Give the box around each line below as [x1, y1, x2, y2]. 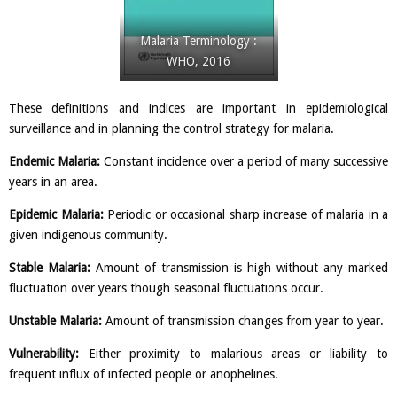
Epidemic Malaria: [9, 207, 104, 222]
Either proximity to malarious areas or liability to [79, 346, 388, 362]
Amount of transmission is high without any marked [90, 261, 388, 276]
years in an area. [9, 175, 97, 190]
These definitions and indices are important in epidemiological [9, 101, 388, 116]
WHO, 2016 [167, 54, 230, 69]
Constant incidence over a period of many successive [100, 154, 388, 169]
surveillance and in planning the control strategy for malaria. [9, 121, 334, 136]
